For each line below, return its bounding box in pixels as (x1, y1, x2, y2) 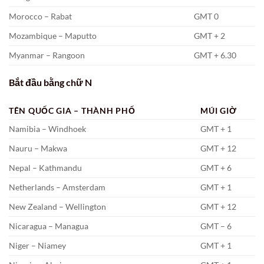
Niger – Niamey (9, 240, 66, 250)
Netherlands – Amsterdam (9, 181, 105, 192)
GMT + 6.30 (194, 49, 237, 60)
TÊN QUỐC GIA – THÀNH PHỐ (9, 105, 136, 115)
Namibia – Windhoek (9, 123, 86, 134)
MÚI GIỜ (200, 105, 237, 115)
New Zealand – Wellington (9, 201, 106, 212)
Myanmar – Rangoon (9, 49, 85, 60)
